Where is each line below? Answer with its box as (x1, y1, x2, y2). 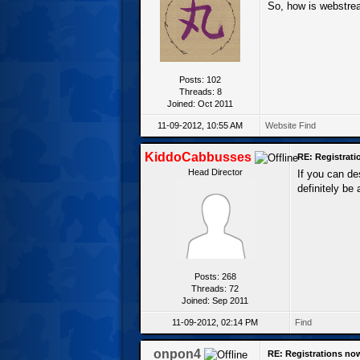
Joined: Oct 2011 (167, 98, 233, 108)
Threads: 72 (191, 283, 239, 293)
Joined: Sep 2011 (182, 295, 248, 305)
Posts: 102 (179, 74, 221, 84)
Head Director (187, 166, 243, 177)
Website (265, 120, 297, 130)
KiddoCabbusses (145, 149, 252, 164)
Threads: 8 (178, 86, 222, 96)
